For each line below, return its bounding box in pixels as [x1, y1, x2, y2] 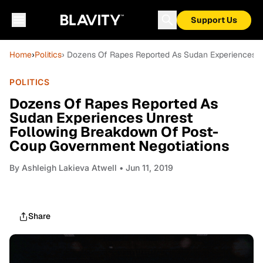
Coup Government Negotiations [9, 137, 230, 155]
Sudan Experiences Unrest [9, 109, 193, 127]
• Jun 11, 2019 [117, 163, 173, 173]
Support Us [191, 15, 237, 25]
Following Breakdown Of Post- [9, 123, 218, 141]
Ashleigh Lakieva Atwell [22, 163, 117, 173]
